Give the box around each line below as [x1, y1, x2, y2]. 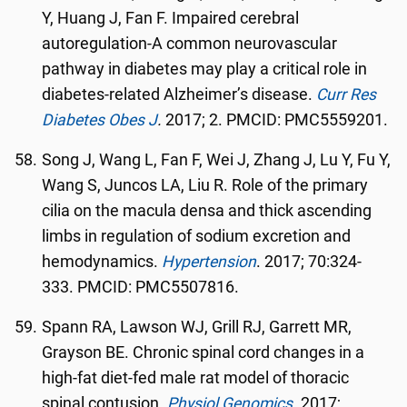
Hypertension [162, 253, 257, 271]
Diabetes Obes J [42, 111, 158, 129]
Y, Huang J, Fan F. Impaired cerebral [42, 9, 300, 27]
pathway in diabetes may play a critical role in [42, 60, 368, 78]
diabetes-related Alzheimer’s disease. [42, 85, 317, 104]
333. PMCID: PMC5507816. [42, 278, 240, 296]
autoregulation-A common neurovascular [42, 35, 338, 53]
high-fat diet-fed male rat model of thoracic [42, 369, 350, 387]
